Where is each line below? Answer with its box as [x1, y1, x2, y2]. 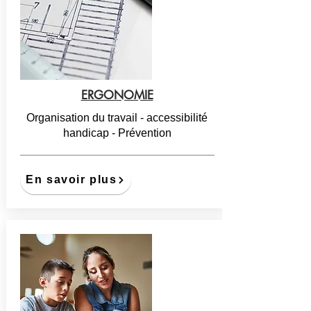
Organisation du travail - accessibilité [26, 112, 208, 124]
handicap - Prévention [62, 127, 171, 139]
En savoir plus [26, 174, 117, 185]
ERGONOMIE [81, 87, 153, 103]
